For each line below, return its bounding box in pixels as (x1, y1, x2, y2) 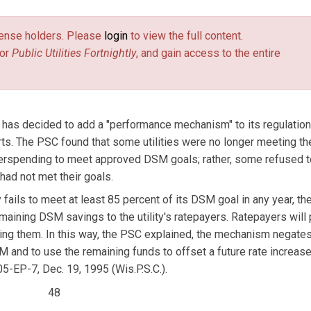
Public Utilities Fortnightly (12, 46, 136, 60)
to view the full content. (128, 28, 243, 42)
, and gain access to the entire (136, 46, 280, 60)
